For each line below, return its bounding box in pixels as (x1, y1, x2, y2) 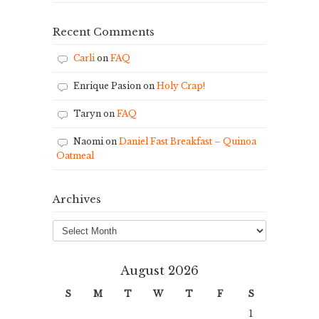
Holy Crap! (157, 80, 205, 91)
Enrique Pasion (73, 80, 141, 91)
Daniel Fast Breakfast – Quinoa (119, 136, 256, 147)
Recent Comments (53, 26, 155, 38)
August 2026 (120, 263, 199, 278)
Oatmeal (56, 150, 94, 161)
